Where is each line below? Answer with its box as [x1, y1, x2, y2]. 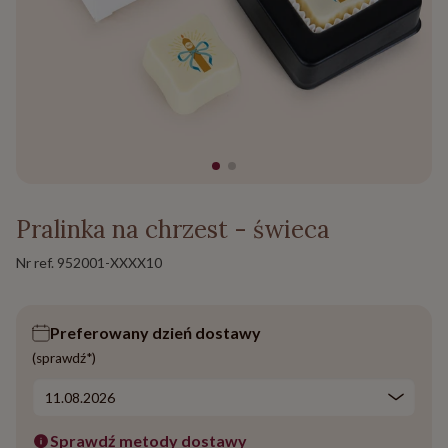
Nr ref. [16, 254, 57, 272]
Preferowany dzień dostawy [50, 323, 261, 343]
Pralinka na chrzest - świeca [16, 214, 330, 246]
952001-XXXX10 [57, 254, 162, 272]
